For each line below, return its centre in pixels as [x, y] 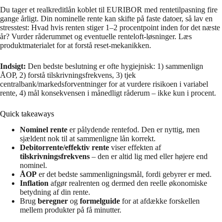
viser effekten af [135, 148]
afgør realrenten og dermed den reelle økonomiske [128, 183]
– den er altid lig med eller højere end [149, 157]
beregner [53, 201]
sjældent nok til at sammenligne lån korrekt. [88, 139]
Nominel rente [44, 130]
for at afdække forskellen [160, 201]
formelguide [100, 201]
